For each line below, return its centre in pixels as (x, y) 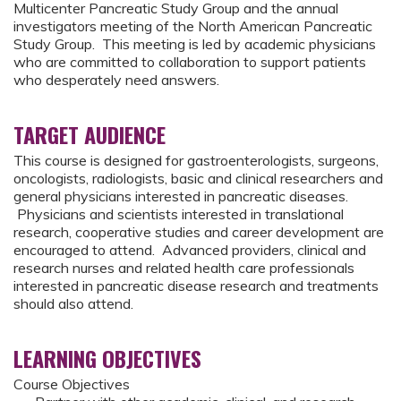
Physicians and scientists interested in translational (179, 214)
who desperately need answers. (116, 80)
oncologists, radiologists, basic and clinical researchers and (198, 178)
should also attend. (73, 303)
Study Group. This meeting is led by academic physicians (195, 44)
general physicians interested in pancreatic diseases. (181, 196)
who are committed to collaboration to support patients (190, 62)
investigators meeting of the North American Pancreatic (193, 26)
